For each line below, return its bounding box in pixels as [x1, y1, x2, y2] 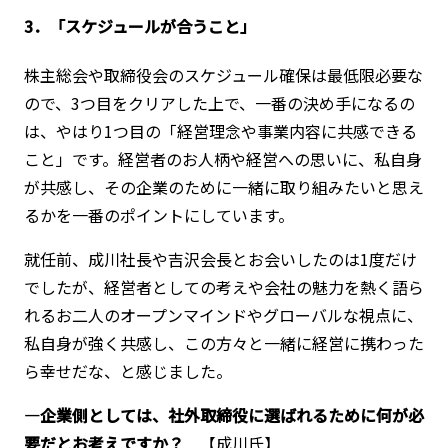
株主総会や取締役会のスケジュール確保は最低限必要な [23, 63, 423, 88]
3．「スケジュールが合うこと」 [23, 14, 256, 39]
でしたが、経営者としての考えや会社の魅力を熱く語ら [23, 275, 424, 300]
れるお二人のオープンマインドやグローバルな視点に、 [23, 303, 423, 328]
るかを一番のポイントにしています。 [23, 203, 294, 228]
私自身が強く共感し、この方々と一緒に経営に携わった [23, 331, 424, 356]
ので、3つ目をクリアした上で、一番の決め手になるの [23, 91, 415, 116]
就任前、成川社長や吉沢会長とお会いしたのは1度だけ [23, 247, 417, 272]
